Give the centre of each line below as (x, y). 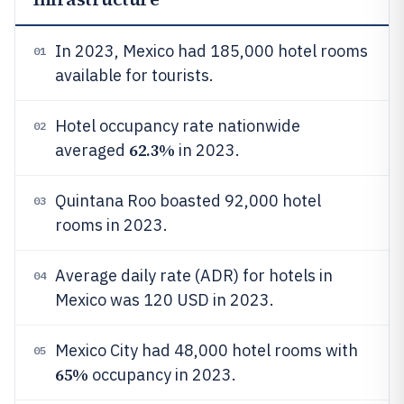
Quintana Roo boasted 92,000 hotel (188, 201)
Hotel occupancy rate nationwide (178, 126)
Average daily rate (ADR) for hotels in (194, 275)
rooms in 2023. (111, 225)
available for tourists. (134, 75)
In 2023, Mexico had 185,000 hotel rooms (211, 51)
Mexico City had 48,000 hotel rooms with (207, 350)
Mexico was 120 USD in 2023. (165, 300)
